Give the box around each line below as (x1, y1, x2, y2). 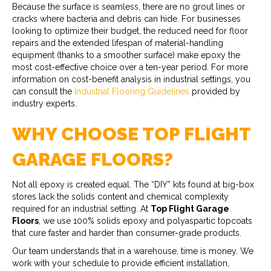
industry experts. (12, 98, 77, 108)
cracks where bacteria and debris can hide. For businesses (12, 13, 241, 24)
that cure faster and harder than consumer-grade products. (12, 227, 241, 238)
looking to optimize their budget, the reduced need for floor (12, 25, 248, 36)
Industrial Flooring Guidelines (74, 86, 189, 96)
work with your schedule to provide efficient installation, (12, 258, 229, 268)
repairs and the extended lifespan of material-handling (12, 38, 223, 48)
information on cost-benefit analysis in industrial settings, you (12, 74, 250, 84)
